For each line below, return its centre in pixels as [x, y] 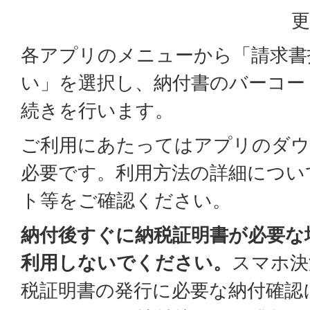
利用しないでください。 [126, 263]
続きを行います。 [97, 110]
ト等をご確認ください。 [126, 200]
